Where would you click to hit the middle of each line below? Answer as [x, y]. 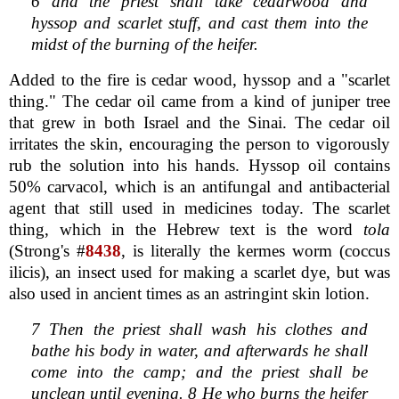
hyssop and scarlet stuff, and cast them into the [199, 22]
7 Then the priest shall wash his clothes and [199, 329]
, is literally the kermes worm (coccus [256, 250]
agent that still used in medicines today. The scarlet [199, 208]
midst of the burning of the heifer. [145, 44]
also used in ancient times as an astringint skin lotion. [189, 293]
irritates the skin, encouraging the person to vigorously [199, 143]
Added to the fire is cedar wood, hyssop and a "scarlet [199, 79]
